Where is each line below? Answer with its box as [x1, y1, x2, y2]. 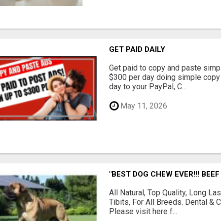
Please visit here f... [109, 206, 178, 216]
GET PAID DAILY [109, 45, 166, 54]
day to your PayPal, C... [109, 82, 187, 92]
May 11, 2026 [118, 101, 168, 111]
